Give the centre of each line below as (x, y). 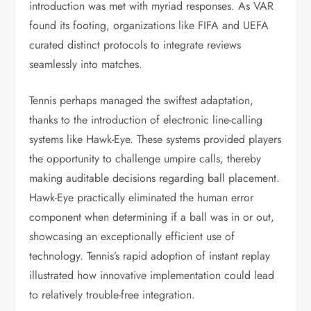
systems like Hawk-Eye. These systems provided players (155, 139)
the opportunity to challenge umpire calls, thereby (145, 159)
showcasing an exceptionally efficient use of (132, 236)
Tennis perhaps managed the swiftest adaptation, (142, 100)
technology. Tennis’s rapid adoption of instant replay (150, 256)
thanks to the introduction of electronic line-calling (146, 120)
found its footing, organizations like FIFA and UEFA (149, 25)
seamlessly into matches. (86, 64)
